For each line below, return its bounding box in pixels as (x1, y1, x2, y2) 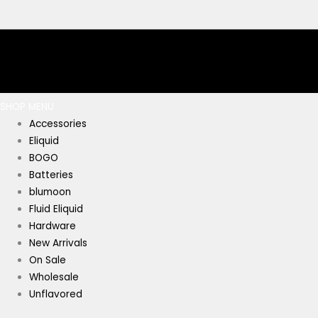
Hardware (29, 219, 77, 234)
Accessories (29, 117, 87, 131)
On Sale (29, 253, 67, 268)
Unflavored (29, 287, 83, 302)
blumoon (29, 185, 72, 199)
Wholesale (29, 270, 79, 285)
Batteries (29, 168, 74, 182)
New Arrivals (29, 236, 88, 251)
